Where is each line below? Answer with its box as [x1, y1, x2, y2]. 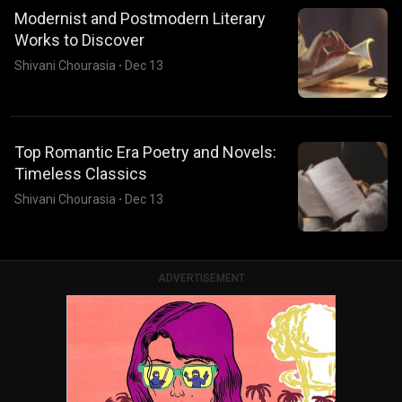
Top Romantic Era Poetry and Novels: [14, 143, 276, 162]
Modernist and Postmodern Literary [14, 9, 266, 28]
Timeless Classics [14, 164, 147, 183]
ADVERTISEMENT [157, 272, 245, 284]
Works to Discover [14, 31, 144, 49]
